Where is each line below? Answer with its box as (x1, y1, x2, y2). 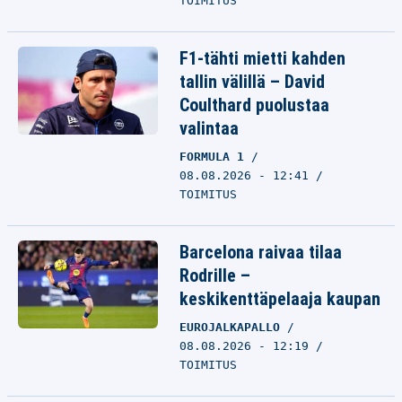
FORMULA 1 (179, 150, 251, 163)
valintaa (179, 118, 239, 139)
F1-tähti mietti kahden (179, 48, 345, 69)
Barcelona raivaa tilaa (179, 241, 342, 263)
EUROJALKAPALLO (179, 320, 287, 334)
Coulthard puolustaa (179, 94, 329, 116)
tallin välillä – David (179, 71, 325, 92)
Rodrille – (179, 265, 250, 286)
